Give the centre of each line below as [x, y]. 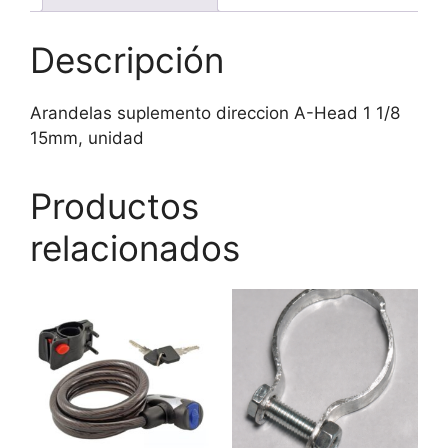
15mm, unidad [87, 138]
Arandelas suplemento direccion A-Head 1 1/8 [215, 113]
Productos [114, 206]
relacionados [135, 248]
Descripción [127, 60]
